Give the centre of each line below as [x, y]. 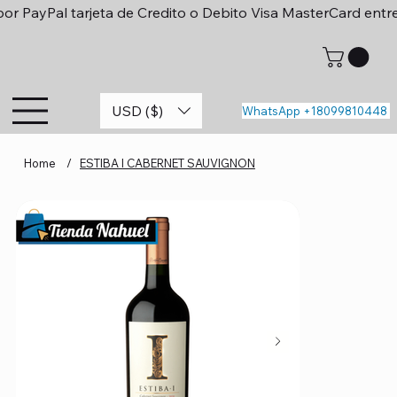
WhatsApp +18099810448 [315, 111]
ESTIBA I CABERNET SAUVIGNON [167, 163]
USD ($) [138, 110]
